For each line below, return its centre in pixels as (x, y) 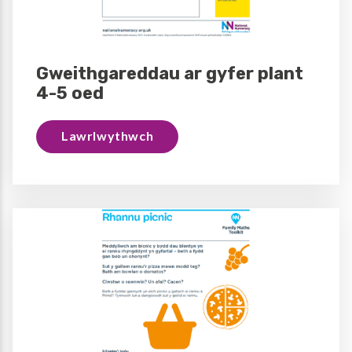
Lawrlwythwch (108, 135)
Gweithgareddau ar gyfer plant (170, 73)
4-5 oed (70, 93)
